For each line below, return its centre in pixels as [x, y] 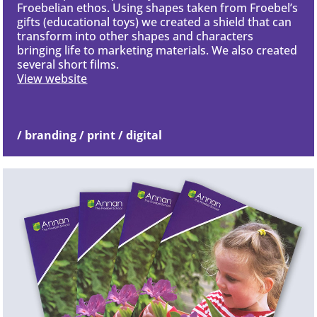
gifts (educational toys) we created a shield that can [155, 22]
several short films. [68, 64]
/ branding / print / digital [90, 135]
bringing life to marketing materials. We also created [157, 50]
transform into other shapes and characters [136, 36]
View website [52, 78]
